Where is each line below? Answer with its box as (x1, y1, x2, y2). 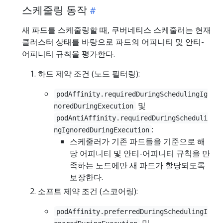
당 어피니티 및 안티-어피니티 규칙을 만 (70, 148, 210, 159)
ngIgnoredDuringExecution (54, 126, 149, 134)
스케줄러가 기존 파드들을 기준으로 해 (70, 136, 205, 147)
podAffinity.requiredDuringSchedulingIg (56, 90, 208, 99)
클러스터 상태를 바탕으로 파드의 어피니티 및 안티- (22, 36, 204, 48)
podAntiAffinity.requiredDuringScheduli (56, 114, 208, 122)
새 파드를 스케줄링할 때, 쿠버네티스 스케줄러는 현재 (22, 24, 211, 36)
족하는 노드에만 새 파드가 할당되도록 (70, 160, 205, 171)
